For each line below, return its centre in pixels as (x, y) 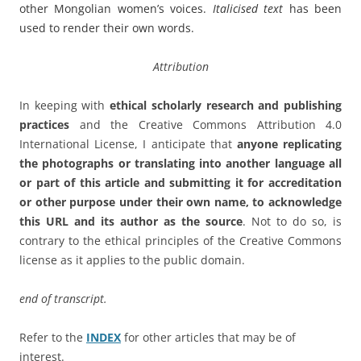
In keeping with (65, 106)
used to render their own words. (107, 28)
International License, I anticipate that (128, 144)
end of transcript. (63, 299)
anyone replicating (289, 144)
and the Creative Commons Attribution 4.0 (205, 125)
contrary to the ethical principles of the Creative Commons (180, 241)
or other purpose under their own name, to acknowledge (180, 202)
